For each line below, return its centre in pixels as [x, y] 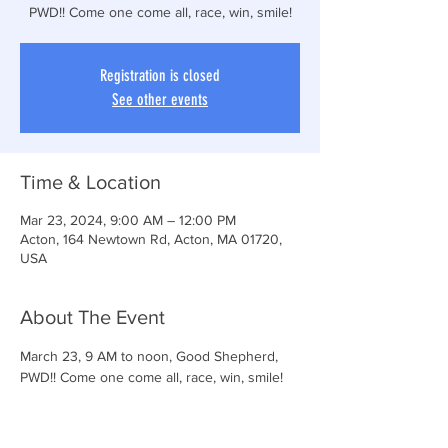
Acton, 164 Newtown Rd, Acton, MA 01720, [151, 239]
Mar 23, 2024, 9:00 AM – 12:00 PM [128, 220]
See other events [160, 99]
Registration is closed [160, 75]
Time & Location [90, 182]
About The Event [92, 317]
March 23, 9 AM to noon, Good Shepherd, [151, 356]
